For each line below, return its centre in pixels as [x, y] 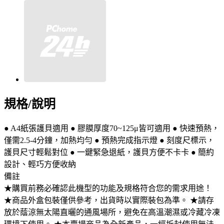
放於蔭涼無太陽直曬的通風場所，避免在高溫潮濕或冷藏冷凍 [112, 212]
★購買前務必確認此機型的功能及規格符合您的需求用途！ [108, 188]
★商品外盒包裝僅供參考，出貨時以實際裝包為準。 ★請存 [109, 200]
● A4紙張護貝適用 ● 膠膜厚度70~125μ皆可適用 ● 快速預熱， [112, 128]
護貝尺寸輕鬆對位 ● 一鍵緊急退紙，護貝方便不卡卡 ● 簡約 [109, 152]
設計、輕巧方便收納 [40, 164]
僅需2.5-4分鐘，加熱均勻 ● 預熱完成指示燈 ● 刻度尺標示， [109, 140]
